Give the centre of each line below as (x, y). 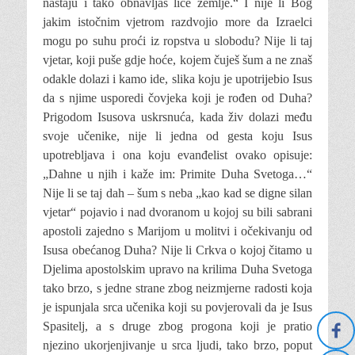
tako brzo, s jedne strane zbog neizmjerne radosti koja (177, 288)
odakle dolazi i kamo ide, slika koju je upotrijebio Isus (177, 79)
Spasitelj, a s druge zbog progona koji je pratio (177, 326)
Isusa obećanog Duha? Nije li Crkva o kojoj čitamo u (177, 250)
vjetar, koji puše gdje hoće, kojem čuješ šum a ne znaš (177, 60)
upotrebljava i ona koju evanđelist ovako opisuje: (177, 155)
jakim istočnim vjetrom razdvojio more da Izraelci (177, 22)
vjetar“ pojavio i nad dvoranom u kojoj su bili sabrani (177, 212)
